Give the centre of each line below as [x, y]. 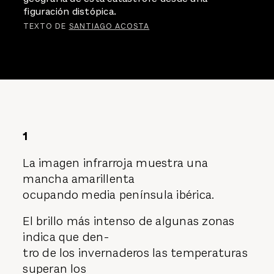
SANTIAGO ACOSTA [109, 26]
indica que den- [66, 237]
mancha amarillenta [79, 179]
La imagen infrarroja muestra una [116, 163]
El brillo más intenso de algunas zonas [129, 221]
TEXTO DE [46, 26]
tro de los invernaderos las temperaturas [135, 253]
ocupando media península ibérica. [119, 194]
